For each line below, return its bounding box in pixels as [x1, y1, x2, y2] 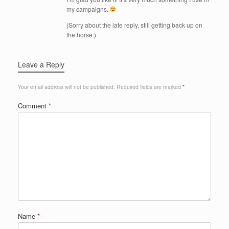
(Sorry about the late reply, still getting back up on [66, 20, 202, 29]
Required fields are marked [117, 82, 182, 90]
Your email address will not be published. [18, 82, 115, 90]
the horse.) [66, 30, 96, 39]
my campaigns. [66, 4, 110, 13]
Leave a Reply [18, 59, 64, 70]
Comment [18, 100, 49, 110]
